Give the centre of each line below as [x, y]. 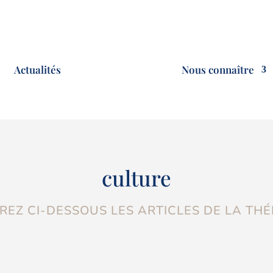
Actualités [37, 70]
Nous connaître [218, 70]
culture [136, 178]
